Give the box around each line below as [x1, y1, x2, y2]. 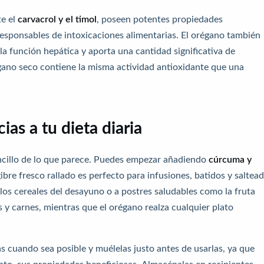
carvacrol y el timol [18, 14, 97, 24]
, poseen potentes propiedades [97, 14, 223, 24]
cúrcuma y [209, 154, 252, 164]
